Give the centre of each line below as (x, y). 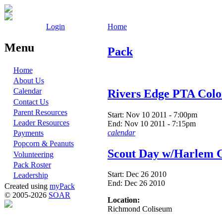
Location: (124, 200)
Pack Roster (32, 165)
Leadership (30, 175)
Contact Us (31, 102)
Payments (28, 133)
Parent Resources (40, 112)
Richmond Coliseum (140, 209)
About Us (28, 81)
